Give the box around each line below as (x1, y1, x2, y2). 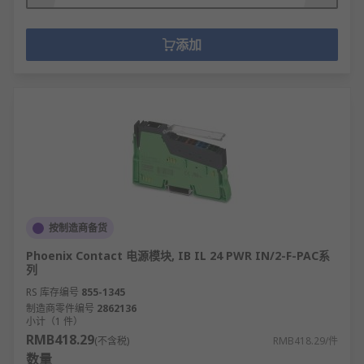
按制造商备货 (49, 221, 107, 235)
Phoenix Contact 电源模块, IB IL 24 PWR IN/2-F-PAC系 (26, 248, 330, 263)
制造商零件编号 (26, 301, 94, 315)
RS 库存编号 (26, 285, 79, 299)
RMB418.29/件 (273, 334, 338, 348)
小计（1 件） (26, 314, 83, 328)
